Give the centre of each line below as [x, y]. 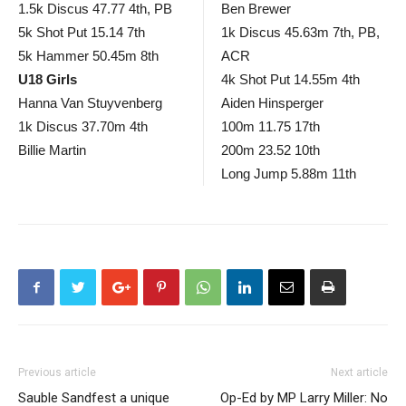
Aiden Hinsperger [272, 103]
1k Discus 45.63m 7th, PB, [300, 32]
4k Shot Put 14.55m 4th [290, 79]
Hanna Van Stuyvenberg [90, 103]
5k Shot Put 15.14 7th [82, 32]
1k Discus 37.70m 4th [83, 126]
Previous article [57, 372]
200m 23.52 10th [271, 150]
